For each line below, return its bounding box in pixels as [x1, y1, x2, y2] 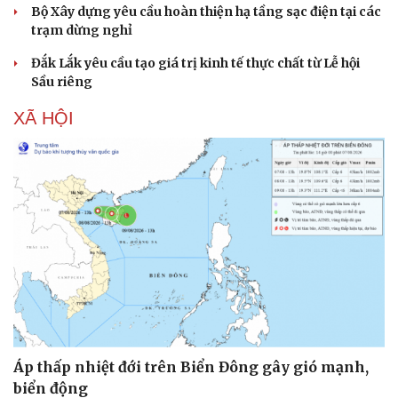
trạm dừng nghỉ [31, 22, 132, 39]
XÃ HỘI [13, 108, 74, 129]
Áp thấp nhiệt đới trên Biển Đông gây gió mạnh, [13, 357, 369, 376]
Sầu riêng [31, 74, 92, 91]
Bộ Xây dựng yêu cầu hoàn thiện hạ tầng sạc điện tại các [31, 4, 381, 20]
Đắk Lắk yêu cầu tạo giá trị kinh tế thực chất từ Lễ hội [31, 55, 360, 72]
